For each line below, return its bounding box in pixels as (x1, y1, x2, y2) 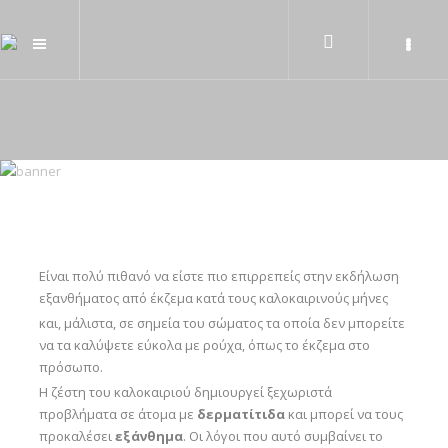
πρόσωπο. (38, 358, 103, 376)
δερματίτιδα (196, 405, 285, 423)
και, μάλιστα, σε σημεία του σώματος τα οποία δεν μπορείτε (38, 314, 405, 332)
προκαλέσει (38, 427, 115, 445)
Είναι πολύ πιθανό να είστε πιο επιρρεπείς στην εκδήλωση (38, 267, 399, 285)
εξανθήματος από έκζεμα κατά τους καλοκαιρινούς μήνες (38, 289, 388, 307)
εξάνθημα (114, 427, 183, 445)
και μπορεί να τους (284, 405, 403, 423)
